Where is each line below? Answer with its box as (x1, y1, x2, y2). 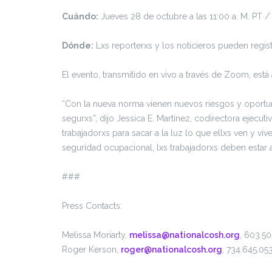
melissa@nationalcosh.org (129, 230, 240, 240)
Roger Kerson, (62, 245, 121, 254)
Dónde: (62, 41, 93, 50)
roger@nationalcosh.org (121, 245, 222, 254)
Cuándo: (62, 12, 98, 21)
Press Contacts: (62, 201, 124, 211)
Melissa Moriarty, (62, 230, 129, 240)
